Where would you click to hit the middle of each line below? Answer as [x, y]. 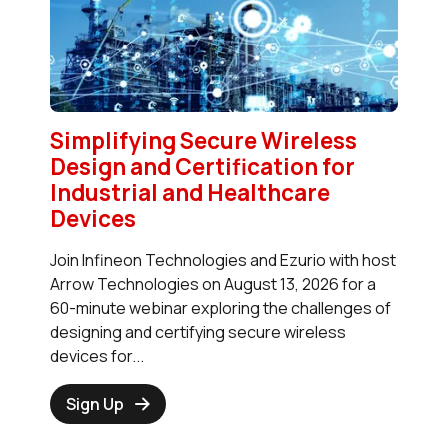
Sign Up [95, 403]
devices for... [97, 355]
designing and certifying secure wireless [198, 331]
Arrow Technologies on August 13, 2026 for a [213, 283]
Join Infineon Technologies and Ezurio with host [223, 259]
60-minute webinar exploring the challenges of [220, 307]
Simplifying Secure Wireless [203, 140]
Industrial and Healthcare [190, 192]
